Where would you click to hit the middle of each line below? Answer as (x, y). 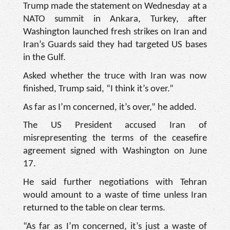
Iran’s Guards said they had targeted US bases (115, 45)
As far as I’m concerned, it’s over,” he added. (110, 107)
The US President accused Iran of (115, 126)
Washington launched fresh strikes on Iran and (115, 32)
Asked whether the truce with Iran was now (115, 76)
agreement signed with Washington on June (115, 151)
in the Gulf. (44, 58)
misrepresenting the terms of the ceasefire (115, 139)
